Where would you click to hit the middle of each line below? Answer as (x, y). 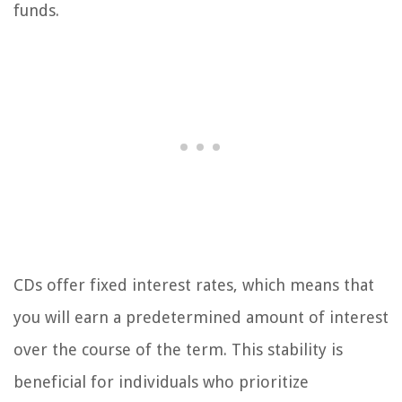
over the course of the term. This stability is (178, 350)
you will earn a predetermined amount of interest (201, 318)
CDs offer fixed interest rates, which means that (194, 285)
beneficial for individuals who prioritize (161, 382)
